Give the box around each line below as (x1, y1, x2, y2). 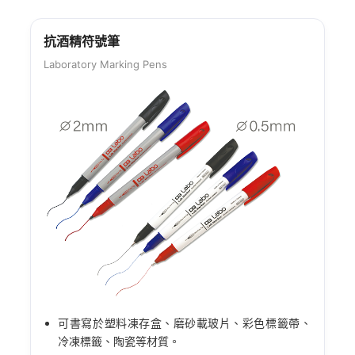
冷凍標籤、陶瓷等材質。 (58, 334, 181, 348)
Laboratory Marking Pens (44, 57, 168, 71)
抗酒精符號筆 (44, 32, 120, 49)
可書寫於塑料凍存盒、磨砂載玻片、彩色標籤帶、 (58, 315, 311, 330)
